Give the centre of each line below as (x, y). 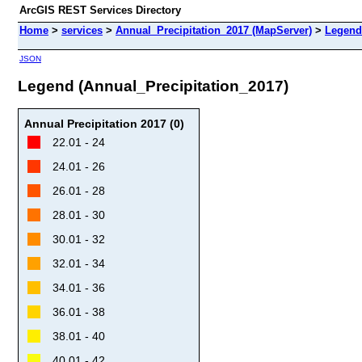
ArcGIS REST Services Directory (100, 10)
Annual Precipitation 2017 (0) (104, 123)
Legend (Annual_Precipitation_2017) (153, 86)
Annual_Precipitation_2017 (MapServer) (214, 30)
